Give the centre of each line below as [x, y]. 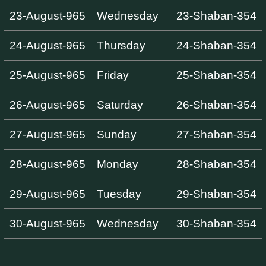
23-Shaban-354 [216, 15]
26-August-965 [47, 104]
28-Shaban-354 [216, 164]
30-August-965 [47, 223]
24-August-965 [47, 45]
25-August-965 [47, 75]
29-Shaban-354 [216, 194]
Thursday [121, 45]
